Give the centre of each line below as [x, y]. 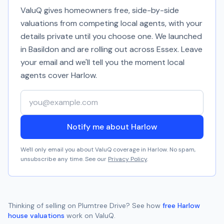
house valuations [36, 215]
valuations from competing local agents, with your [111, 23]
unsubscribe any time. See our [63, 159]
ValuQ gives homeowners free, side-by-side [100, 10]
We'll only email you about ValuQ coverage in [84, 149]
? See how [143, 205]
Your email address [54, 95]
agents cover [46, 75]
